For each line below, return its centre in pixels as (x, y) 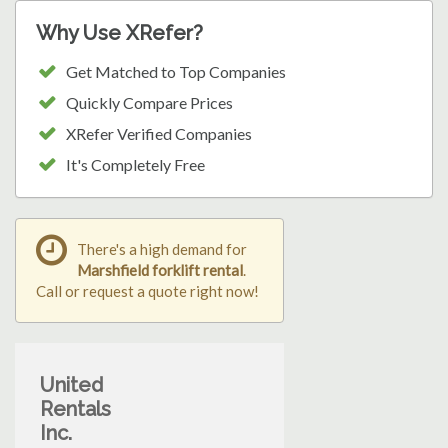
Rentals (75, 409)
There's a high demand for (162, 249)
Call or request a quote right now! (147, 291)
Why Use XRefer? (119, 33)
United (71, 385)
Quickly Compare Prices (149, 103)
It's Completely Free (135, 165)
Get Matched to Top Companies (176, 72)
